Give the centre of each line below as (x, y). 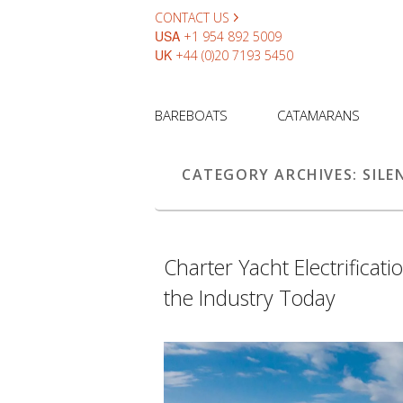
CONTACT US (192, 18)
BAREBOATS (191, 116)
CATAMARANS (318, 116)
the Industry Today (250, 298)
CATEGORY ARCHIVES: (273, 175)
